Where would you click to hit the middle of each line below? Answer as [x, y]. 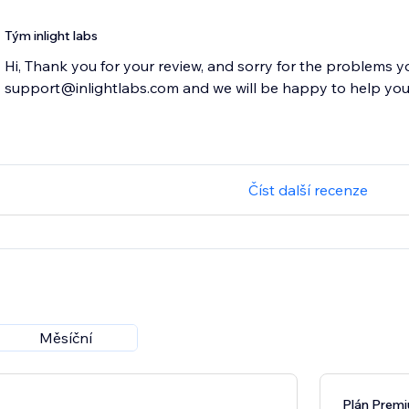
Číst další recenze [309, 190]
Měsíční [65, 338]
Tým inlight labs [51, 36]
